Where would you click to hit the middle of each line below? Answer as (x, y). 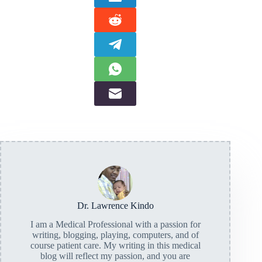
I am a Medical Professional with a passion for (115, 225)
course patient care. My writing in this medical (115, 246)
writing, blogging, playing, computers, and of (115, 235)
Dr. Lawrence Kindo (115, 205)
